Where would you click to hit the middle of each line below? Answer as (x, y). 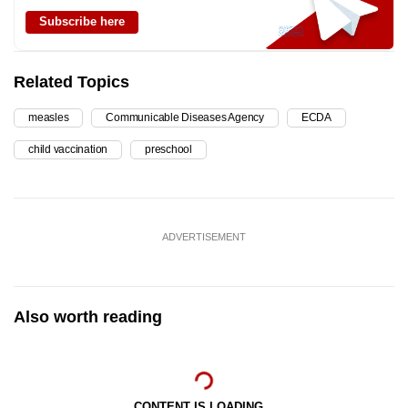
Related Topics (71, 82)
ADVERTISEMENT (204, 236)
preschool (169, 149)
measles (49, 117)
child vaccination (68, 149)
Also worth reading (88, 316)
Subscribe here (82, 21)
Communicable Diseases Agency (185, 117)
